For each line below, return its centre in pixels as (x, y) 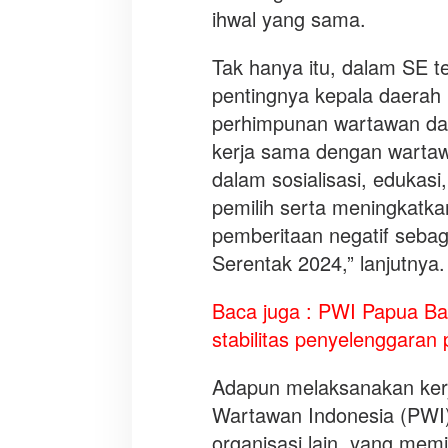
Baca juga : (264, 310)
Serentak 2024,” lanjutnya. (328, 262)
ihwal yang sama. (288, 18)
